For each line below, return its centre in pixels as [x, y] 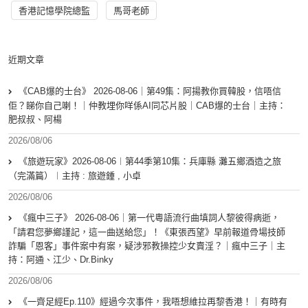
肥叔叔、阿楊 [35, 120]
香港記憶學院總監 [54, 11]
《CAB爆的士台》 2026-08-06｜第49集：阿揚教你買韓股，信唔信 [150, 91]
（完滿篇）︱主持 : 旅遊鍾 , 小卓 [75, 176]
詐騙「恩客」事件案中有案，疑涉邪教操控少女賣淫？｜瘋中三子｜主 [147, 246]
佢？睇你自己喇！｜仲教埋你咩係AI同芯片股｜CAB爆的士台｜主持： [147, 106]
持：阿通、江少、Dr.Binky [61, 260]
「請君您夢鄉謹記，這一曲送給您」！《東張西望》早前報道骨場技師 [147, 232]
